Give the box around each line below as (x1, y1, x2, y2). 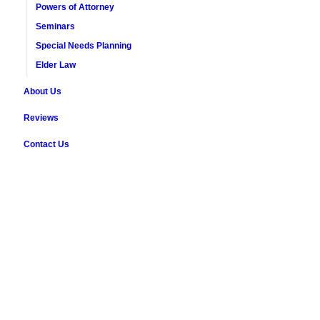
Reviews (23, 113, 59, 123)
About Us (23, 86, 61, 96)
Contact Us (23, 139, 69, 149)
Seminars (35, 21, 75, 31)
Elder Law (35, 60, 76, 70)
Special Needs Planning (35, 41, 131, 51)
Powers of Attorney (35, 2, 114, 12)
